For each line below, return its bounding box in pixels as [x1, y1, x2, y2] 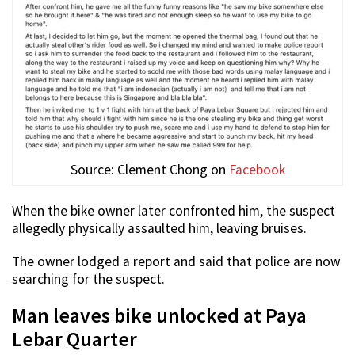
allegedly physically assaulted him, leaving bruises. [12, 219, 307, 238]
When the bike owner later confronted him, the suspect [12, 202, 335, 220]
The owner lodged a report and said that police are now [12, 253, 341, 271]
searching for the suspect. [12, 270, 165, 288]
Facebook [228, 161, 285, 179]
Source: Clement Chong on [70, 161, 229, 179]
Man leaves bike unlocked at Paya [12, 303, 307, 329]
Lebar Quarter [12, 326, 137, 353]
